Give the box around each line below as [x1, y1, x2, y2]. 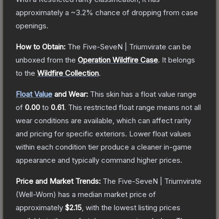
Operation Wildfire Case [78, 55, 158, 65]
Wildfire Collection [37, 68, 99, 78]
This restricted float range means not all [68, 102, 201, 112]
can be [166, 42, 191, 51]
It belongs [162, 55, 195, 65]
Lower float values [129, 129, 191, 138]
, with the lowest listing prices [82, 202, 180, 212]
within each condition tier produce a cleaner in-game [16, 142, 192, 152]
